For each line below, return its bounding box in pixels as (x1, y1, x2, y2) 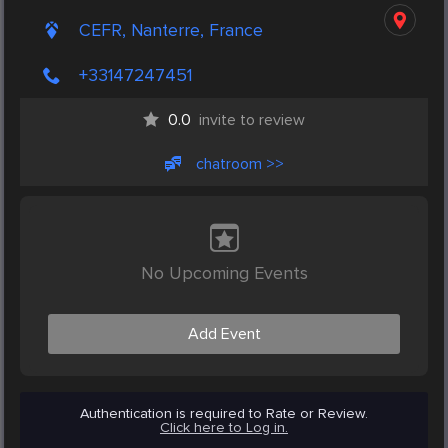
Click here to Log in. (160, 419, 288, 437)
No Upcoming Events (140, 262, 308, 285)
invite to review (199, 110, 305, 131)
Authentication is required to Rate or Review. (80, 405, 368, 423)
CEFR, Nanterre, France (79, 20, 263, 42)
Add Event (187, 324, 261, 345)
